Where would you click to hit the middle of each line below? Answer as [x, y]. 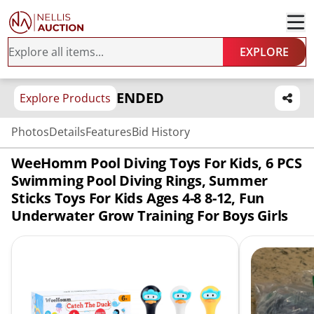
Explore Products [65, 98]
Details [67, 132]
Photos [30, 132]
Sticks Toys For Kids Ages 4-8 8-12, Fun [138, 198]
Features [109, 132]
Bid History [161, 132]
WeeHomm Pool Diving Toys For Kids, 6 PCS [157, 163]
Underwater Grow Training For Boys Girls [150, 216]
